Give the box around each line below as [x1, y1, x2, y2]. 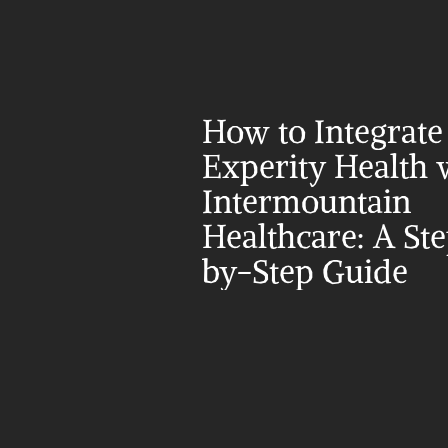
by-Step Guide [202, 252, 408, 292]
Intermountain [202, 182, 411, 222]
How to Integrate [202, 112, 443, 152]
